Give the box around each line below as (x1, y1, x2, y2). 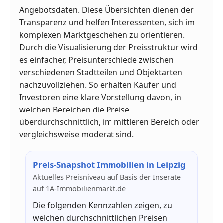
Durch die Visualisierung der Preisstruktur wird (19, 41, 198, 53)
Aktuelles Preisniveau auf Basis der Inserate (33, 172, 181, 182)
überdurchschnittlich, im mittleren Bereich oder (19, 116, 199, 127)
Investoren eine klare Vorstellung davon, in (19, 91, 181, 103)
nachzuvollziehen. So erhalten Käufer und (19, 79, 176, 90)
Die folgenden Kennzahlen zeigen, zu (33, 199, 172, 211)
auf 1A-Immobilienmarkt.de (33, 183, 126, 193)
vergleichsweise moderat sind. (19, 128, 134, 140)
